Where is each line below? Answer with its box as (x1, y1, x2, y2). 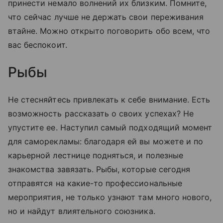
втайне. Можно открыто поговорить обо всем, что (8, 25, 211, 36)
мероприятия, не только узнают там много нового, (8, 192, 212, 202)
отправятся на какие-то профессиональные (8, 178, 182, 188)
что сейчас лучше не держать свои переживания (8, 11, 204, 22)
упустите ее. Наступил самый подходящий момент (8, 122, 213, 132)
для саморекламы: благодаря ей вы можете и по (8, 136, 204, 146)
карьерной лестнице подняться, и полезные (8, 150, 183, 160)
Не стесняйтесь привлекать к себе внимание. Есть (8, 94, 211, 105)
